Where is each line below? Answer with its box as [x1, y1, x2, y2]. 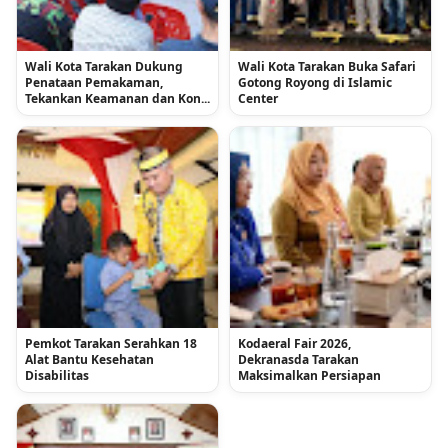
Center [238, 89, 278, 107]
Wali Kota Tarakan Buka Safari [238, 57, 416, 75]
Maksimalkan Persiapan [238, 366, 381, 384]
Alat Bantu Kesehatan [25, 350, 154, 368]
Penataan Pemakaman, [25, 73, 163, 91]
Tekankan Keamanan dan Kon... [25, 89, 210, 107]
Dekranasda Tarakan [238, 350, 359, 368]
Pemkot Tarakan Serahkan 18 [25, 334, 197, 352]
